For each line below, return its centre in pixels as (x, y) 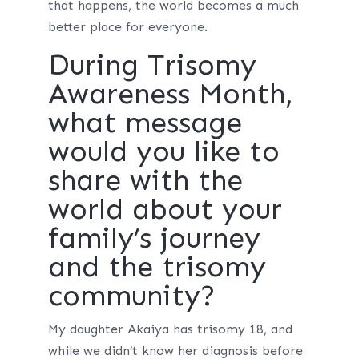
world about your (165, 209)
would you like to (163, 151)
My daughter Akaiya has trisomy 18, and (170, 329)
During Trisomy (152, 65)
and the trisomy (157, 266)
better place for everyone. (127, 27)
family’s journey (154, 238)
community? (131, 295)
